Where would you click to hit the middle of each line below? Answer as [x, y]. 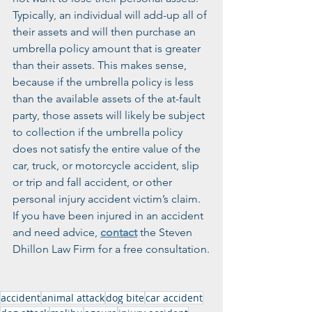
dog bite [125, 298]
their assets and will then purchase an [106, 32]
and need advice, [56, 232]
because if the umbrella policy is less [104, 82]
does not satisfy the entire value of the [108, 149]
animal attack [73, 298]
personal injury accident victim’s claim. [108, 199]
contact [119, 232]
